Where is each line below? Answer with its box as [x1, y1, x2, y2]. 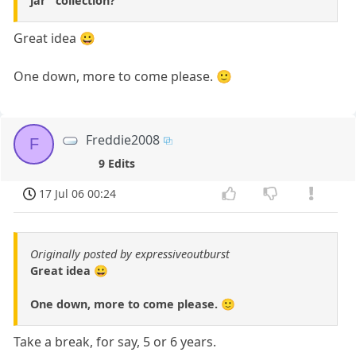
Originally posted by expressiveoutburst [30, 246, 230, 262]
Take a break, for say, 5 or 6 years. [14, 333, 217, 351]
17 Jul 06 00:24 [39, 185, 117, 201]
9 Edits [99, 155, 136, 171]
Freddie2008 [86, 130, 161, 149]
